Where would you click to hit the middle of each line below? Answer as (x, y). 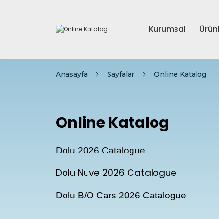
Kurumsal (167, 29)
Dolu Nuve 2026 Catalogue (116, 173)
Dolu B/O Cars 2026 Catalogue (121, 195)
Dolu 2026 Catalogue (100, 150)
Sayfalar (121, 74)
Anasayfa (72, 74)
